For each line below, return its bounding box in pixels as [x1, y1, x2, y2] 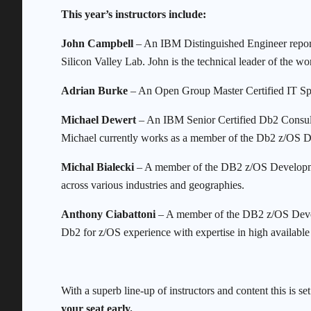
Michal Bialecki [61, 161, 134, 174]
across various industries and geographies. [61, 179, 244, 192]
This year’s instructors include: [61, 8, 206, 21]
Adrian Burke [61, 85, 128, 97]
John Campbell [61, 37, 133, 50]
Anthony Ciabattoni [61, 208, 158, 221]
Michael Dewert [61, 114, 136, 126]
